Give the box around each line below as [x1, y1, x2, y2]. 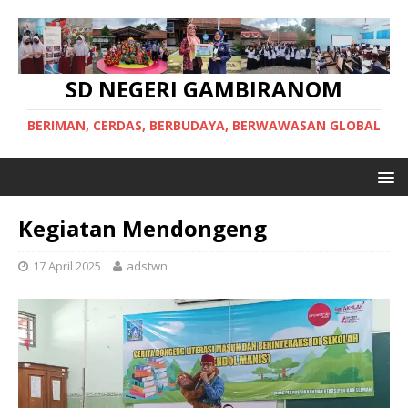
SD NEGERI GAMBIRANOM [66, 74, 342, 105]
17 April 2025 [33, 258, 101, 275]
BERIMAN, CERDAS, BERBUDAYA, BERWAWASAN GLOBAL [27, 117, 381, 135]
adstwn [127, 258, 168, 275]
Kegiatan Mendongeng [18, 213, 267, 244]
